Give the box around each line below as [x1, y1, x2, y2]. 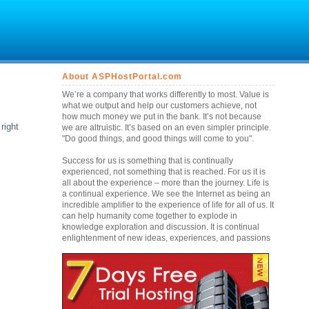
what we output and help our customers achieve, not [62, 101, 257, 110]
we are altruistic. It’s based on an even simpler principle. [62, 123, 272, 132]
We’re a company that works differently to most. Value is [62, 90, 270, 99]
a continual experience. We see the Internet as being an [62, 189, 271, 199]
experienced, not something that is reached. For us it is [62, 167, 266, 177]
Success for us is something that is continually [62, 156, 234, 166]
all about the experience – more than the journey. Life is [62, 178, 270, 188]
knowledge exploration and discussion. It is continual [62, 222, 260, 232]
